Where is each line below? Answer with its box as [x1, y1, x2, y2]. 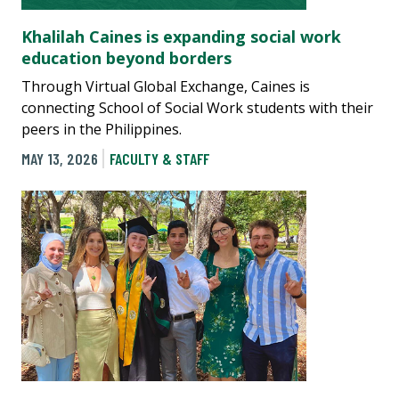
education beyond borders [21, 47, 232, 69]
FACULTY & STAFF [109, 148, 209, 168]
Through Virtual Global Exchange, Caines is [21, 77, 310, 97]
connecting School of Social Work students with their [21, 98, 373, 118]
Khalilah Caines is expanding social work [21, 26, 341, 48]
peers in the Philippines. [21, 119, 182, 140]
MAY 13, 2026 [21, 148, 98, 168]
